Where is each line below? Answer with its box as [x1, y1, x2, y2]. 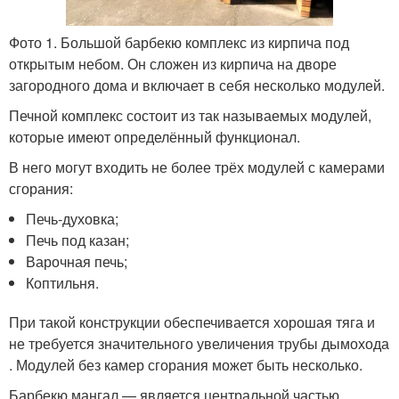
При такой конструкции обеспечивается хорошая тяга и [9, 312, 375, 333]
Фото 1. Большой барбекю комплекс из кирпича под [9, 32, 349, 53]
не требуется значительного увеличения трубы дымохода [9, 333, 389, 354]
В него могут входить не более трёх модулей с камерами [9, 157, 385, 178]
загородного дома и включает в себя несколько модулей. [9, 75, 385, 96]
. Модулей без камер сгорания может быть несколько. [9, 354, 362, 376]
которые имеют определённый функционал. [9, 126, 300, 148]
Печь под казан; [26, 230, 130, 251]
